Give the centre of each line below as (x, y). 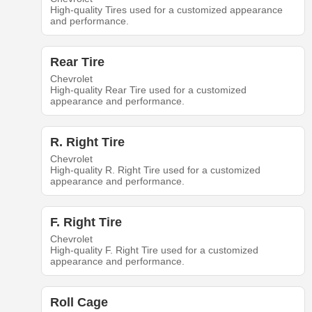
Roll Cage (79, 303)
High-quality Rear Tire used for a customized (148, 90)
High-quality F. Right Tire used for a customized (154, 250)
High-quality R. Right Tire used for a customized (155, 170)
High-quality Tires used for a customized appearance (166, 10)
